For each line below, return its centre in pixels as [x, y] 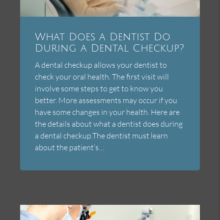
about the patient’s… [70, 148]
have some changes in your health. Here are [108, 112]
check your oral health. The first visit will [102, 77]
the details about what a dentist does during [109, 124]
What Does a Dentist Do [103, 37]
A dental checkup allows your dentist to [101, 65]
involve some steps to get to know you [99, 89]
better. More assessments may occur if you [106, 100]
